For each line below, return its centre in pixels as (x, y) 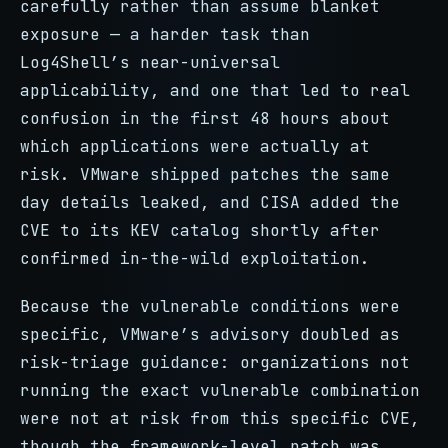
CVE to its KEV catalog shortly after (200, 230)
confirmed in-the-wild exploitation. (195, 258)
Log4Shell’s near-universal (150, 62)
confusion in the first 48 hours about (205, 118)
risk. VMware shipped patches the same (205, 174)
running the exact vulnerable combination (220, 390)
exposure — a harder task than (165, 34)
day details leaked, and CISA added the (210, 202)
